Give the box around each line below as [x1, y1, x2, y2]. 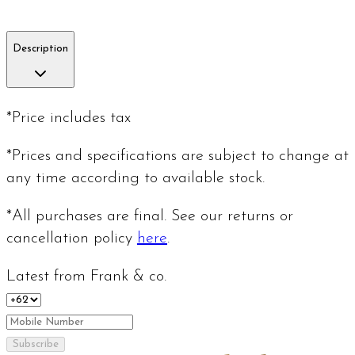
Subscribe [13, 338, 59, 349]
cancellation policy [6, 230, 137, 246]
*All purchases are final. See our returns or [6, 208, 293, 224]
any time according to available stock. [6, 170, 265, 186]
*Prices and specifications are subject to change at [6, 147, 349, 164]
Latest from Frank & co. [6, 268, 166, 284]
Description [13, 44, 68, 55]
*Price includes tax [6, 109, 131, 126]
